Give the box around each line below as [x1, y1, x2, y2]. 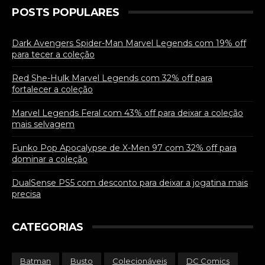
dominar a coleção [12, 154, 88, 165]
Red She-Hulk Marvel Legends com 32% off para [12, 73, 212, 84]
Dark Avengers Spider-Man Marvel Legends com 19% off [12, 38, 246, 49]
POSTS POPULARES [12, 6, 119, 20]
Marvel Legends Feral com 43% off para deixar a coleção [12, 108, 243, 119]
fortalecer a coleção [12, 84, 93, 95]
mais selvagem [12, 119, 75, 130]
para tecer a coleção [12, 49, 95, 60]
